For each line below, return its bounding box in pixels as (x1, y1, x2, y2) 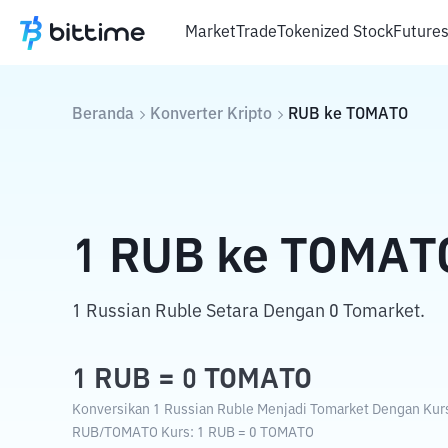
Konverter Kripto (150, 107, 272, 123)
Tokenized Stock (277, 24, 393, 41)
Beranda (72, 107, 134, 123)
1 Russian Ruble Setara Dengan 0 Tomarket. (72, 303, 425, 321)
